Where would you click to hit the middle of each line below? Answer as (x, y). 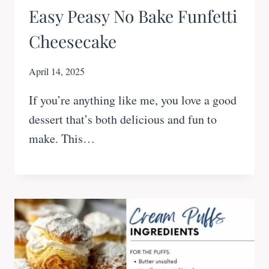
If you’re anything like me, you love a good (133, 100)
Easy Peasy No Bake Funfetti (133, 16)
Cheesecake (73, 41)
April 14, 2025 (57, 71)
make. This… (62, 139)
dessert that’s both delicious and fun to (123, 119)
